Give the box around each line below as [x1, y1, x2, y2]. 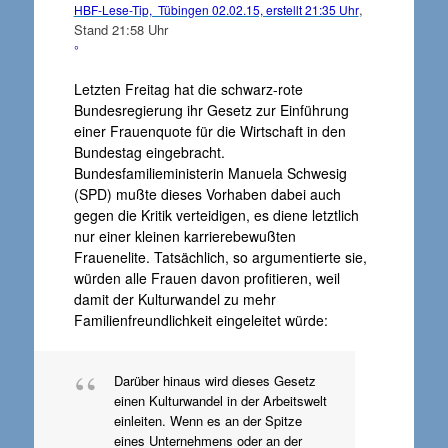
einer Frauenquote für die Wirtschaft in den [73, 121, 346, 141]
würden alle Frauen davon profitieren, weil [73, 268, 340, 288]
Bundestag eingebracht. [73, 142, 225, 162]
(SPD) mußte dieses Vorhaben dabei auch [73, 184, 341, 204]
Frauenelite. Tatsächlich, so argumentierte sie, [73, 247, 367, 267]
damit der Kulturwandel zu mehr [73, 289, 276, 309]
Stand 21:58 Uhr [73, 19, 168, 39]
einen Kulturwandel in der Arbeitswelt [113, 391, 327, 410]
